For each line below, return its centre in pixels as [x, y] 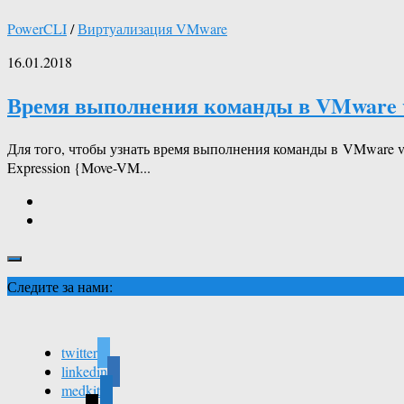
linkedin [84, 371]
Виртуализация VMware [152, 28]
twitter [79, 352]
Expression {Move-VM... [79, 167]
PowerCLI [37, 28]
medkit [81, 390]
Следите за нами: [60, 286]
